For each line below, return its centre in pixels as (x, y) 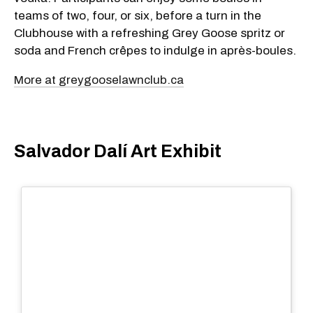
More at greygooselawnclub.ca (99, 80)
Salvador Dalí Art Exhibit (118, 152)
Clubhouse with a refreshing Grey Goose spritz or (150, 33)
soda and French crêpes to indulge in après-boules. (155, 50)
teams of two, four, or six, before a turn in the (138, 15)
